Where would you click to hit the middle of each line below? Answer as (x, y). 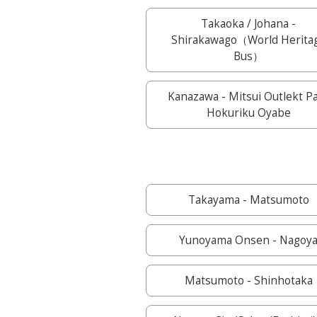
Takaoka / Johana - (249, 24)
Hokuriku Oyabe (248, 113)
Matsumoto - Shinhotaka (248, 281)
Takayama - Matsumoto (248, 200)
